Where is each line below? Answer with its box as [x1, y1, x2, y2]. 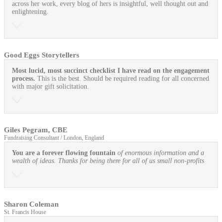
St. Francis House [4, 209, 46, 216]
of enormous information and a [117, 149, 204, 157]
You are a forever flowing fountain [12, 149, 115, 157]
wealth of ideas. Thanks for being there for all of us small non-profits [12, 157, 204, 165]
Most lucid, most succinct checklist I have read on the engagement [12, 67, 210, 75]
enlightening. [12, 8, 49, 16]
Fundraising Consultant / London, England [4, 134, 104, 142]
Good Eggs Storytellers [4, 51, 79, 59]
